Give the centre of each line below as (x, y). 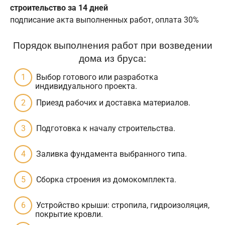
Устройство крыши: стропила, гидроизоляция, (123, 205)
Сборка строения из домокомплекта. (106, 180)
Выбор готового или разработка (97, 77)
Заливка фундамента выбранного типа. (111, 154)
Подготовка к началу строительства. (106, 129)
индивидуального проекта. (86, 86)
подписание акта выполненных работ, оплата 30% (104, 20)
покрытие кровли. (69, 214)
